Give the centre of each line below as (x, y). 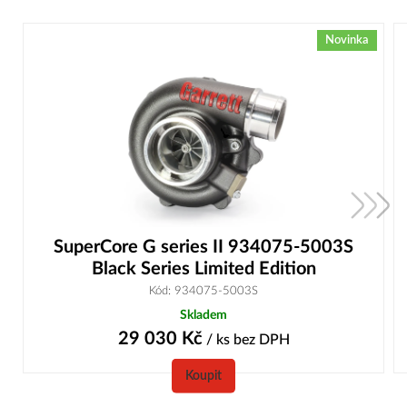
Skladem (203, 314)
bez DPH (261, 339)
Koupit (203, 375)
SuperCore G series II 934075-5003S (203, 247)
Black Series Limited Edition (203, 268)
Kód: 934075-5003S (203, 290)
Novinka (347, 40)
